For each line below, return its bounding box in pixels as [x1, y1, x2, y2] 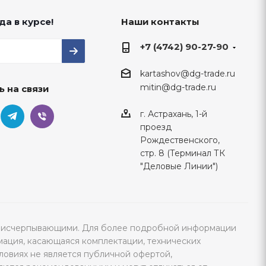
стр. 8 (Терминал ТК [140, 147, 225, 159]
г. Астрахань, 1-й [140, 108, 207, 119]
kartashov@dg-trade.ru [140, 68, 235, 80]
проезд [140, 121, 172, 132]
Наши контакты [121, 16, 199, 27]
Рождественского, [140, 134, 220, 145]
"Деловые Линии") [140, 160, 218, 172]
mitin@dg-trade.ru [140, 82, 216, 93]
